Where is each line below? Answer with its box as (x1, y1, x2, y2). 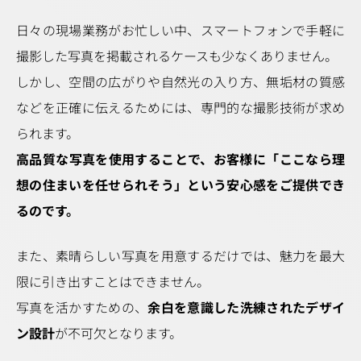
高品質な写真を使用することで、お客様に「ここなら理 (16, 149, 345, 168)
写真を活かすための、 (16, 297, 148, 317)
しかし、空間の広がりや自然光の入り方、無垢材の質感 (16, 72, 345, 91)
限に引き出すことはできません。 (16, 272, 210, 291)
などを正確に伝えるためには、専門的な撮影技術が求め (16, 98, 345, 117)
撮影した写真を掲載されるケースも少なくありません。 (16, 46, 338, 65)
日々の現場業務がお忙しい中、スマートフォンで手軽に (16, 20, 345, 39)
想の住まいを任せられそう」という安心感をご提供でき (16, 175, 345, 194)
